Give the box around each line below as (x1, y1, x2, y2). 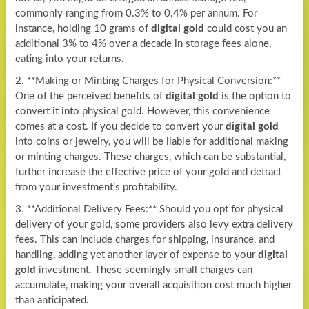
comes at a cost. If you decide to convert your (14, 121, 226, 132)
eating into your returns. (14, 53, 124, 64)
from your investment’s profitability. (14, 181, 177, 192)
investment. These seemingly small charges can (35, 264, 252, 275)
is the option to (218, 90, 291, 101)
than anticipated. (14, 295, 89, 306)
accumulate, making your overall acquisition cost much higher (14, 279, 292, 290)
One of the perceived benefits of (14, 90, 166, 101)
